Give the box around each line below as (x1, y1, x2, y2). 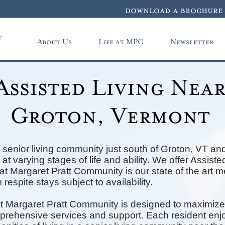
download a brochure (125, 5, 223, 16)
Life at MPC (98, 37, 144, 47)
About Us (37, 37, 72, 47)
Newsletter (170, 37, 213, 47)
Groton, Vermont (10, 102, 209, 131)
